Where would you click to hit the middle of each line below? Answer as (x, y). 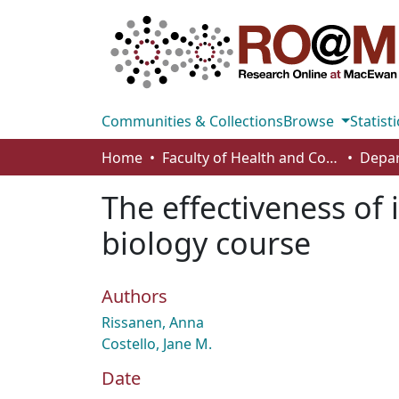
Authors (134, 296)
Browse (310, 121)
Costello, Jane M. (157, 344)
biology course (206, 243)
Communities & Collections (192, 121)
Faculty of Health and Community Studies (332, 158)
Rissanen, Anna (153, 322)
